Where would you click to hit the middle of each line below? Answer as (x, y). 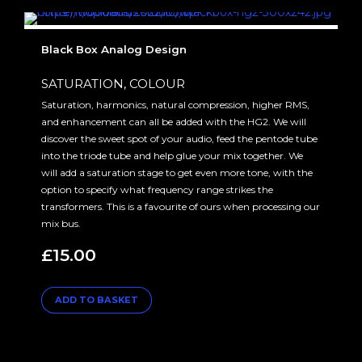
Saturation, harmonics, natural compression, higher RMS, (175, 104)
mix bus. (61, 223)
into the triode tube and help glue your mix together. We (172, 155)
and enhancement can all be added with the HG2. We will (174, 121)
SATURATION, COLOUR (113, 83)
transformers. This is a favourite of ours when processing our (181, 206)
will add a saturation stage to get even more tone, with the (177, 172)
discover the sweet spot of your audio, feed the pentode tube (179, 138)
